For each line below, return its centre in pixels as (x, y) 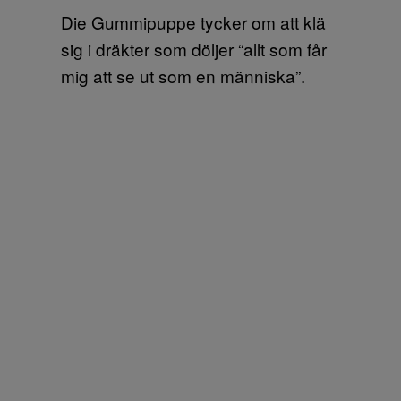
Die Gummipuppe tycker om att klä (193, 22)
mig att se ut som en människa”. (183, 76)
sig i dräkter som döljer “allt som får (194, 49)
